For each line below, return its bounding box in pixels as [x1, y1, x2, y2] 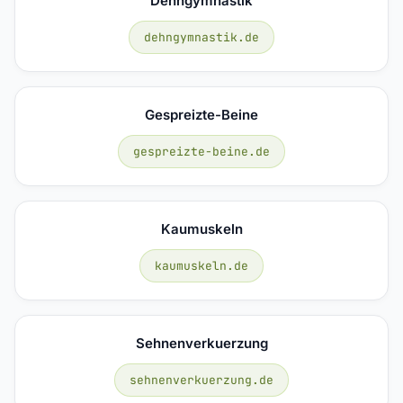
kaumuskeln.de [155, 257, 248, 273]
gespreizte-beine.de [133, 143, 270, 159]
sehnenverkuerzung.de [130, 372, 273, 388]
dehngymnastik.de [144, 29, 259, 45]
